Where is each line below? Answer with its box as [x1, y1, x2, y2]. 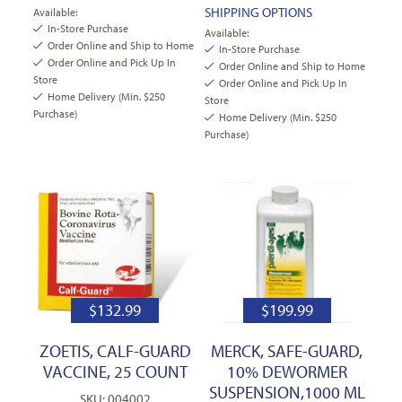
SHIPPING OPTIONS [205, 3, 313, 21]
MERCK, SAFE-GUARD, [211, 339, 363, 362]
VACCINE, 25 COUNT [42, 360, 188, 382]
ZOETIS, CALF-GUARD [39, 339, 191, 362]
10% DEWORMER [226, 360, 347, 382]
